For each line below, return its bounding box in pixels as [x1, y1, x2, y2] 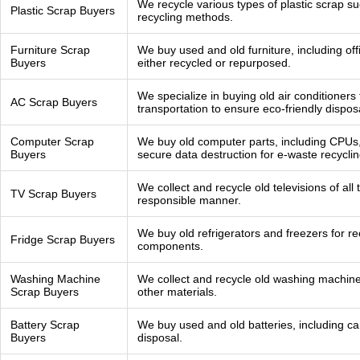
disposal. [137, 331, 182, 344]
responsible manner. [137, 194, 241, 207]
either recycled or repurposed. [137, 56, 291, 69]
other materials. [137, 285, 217, 298]
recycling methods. [137, 10, 233, 23]
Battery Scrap [10, 318, 80, 331]
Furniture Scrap [10, 43, 90, 56]
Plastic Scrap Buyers [10, 4, 115, 17]
